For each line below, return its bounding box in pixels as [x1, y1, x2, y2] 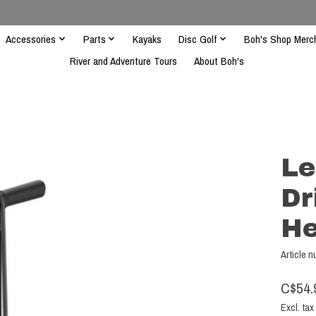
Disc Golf [178, 31, 217, 47]
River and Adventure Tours [69, 53, 177, 68]
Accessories [6, 31, 56, 47]
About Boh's [193, 53, 244, 68]
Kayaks [133, 31, 162, 47]
